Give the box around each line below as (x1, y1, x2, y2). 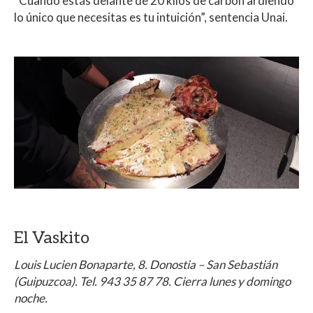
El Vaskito (14, 227, 89, 248)
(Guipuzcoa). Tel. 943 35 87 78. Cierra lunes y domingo (14, 273, 291, 289)
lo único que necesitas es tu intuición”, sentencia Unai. (14, 10, 290, 25)
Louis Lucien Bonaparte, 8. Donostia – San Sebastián (14, 256, 277, 272)
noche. (14, 290, 48, 305)
